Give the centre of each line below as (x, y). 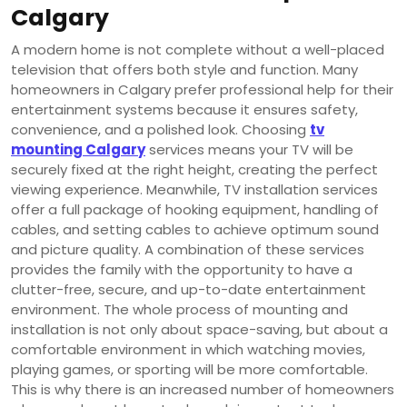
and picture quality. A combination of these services (188, 249)
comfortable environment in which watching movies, (188, 349)
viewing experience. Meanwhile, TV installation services (194, 189)
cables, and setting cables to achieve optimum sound (195, 229)
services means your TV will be (249, 149)
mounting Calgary (78, 149)
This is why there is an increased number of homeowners (203, 389)
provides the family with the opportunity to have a (182, 269)
